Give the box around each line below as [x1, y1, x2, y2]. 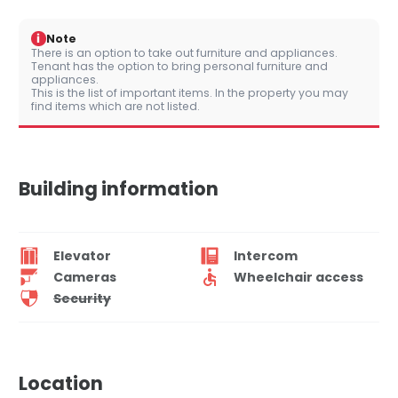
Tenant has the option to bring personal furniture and [31, 59, 328, 75]
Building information [19, 176, 219, 203]
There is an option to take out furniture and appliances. [31, 45, 338, 61]
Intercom [234, 246, 298, 265]
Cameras [53, 267, 116, 286]
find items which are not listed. [31, 99, 200, 115]
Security [53, 289, 111, 307]
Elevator [53, 246, 111, 265]
